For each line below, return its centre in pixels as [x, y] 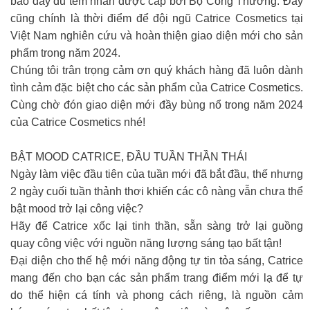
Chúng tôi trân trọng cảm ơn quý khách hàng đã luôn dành [157, 70]
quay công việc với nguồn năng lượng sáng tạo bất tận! [146, 243]
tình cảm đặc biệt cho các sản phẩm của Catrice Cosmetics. [157, 88]
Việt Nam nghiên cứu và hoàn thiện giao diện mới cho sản [157, 36]
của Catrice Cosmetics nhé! [78, 122]
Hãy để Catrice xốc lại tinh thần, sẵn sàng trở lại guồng [157, 226]
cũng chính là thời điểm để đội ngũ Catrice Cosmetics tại [157, 18]
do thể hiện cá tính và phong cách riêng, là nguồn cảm [157, 295]
